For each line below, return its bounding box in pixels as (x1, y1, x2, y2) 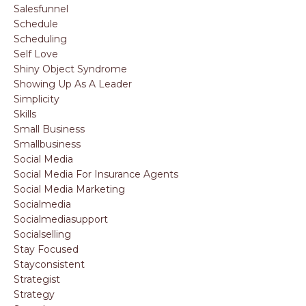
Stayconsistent (14, 258, 85, 270)
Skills (14, 108, 36, 120)
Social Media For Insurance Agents (14, 168, 178, 180)
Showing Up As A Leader (14, 78, 132, 90)
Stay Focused (14, 243, 79, 255)
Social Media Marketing (14, 183, 125, 195)
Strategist (14, 273, 60, 286)
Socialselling (14, 228, 71, 240)
